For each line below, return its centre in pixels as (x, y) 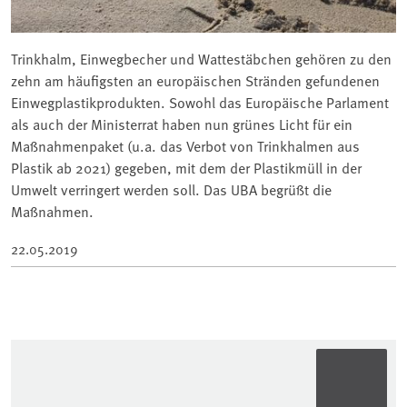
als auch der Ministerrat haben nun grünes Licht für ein (182, 124)
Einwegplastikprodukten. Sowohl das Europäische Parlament (200, 102)
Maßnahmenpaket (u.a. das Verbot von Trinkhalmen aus (185, 146)
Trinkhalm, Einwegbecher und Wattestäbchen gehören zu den (201, 59)
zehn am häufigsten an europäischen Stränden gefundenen (195, 80)
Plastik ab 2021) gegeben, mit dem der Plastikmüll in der (186, 168)
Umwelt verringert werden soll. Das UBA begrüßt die (171, 189)
